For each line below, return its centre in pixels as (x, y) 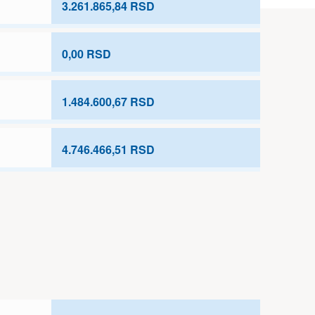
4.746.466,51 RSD (108, 149)
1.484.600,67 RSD (108, 102)
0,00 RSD (86, 54)
